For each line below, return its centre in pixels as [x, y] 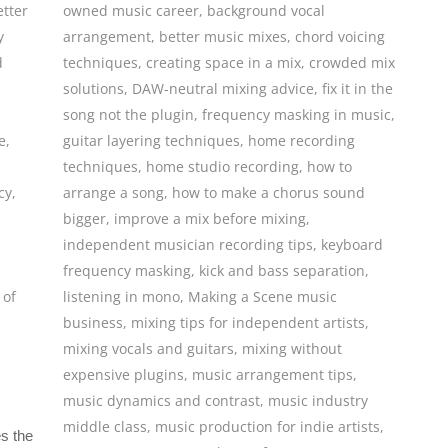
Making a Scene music [263, 297]
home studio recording [223, 167]
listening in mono [122, 297]
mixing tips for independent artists [248, 323]
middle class [105, 427]
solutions [94, 89]
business [93, 323]
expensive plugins [124, 375]
